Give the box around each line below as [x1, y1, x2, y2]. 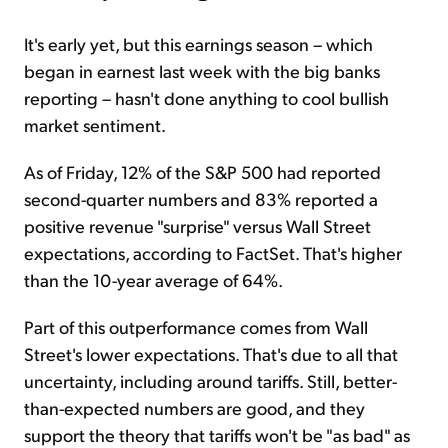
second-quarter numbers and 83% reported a [24, 187, 378, 211]
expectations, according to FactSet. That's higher [24, 241, 402, 265]
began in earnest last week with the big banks [24, 59, 380, 83]
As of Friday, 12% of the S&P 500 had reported [24, 160, 381, 184]
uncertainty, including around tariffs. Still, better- [24, 369, 397, 393]
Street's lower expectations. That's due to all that [24, 342, 398, 366]
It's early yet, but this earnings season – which [24, 32, 373, 56]
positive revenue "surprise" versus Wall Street [24, 214, 371, 238]
